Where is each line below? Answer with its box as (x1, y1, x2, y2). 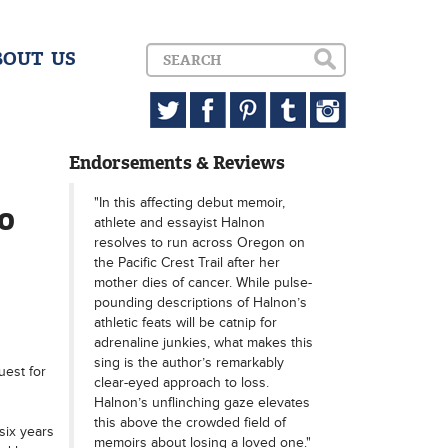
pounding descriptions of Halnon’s (93, 294, 307, 311)
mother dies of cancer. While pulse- (93, 274, 312, 291)
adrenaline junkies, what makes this (93, 334, 313, 351)
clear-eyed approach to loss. (93, 374, 269, 391)
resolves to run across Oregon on (93, 234, 305, 251)
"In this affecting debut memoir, (93, 194, 285, 211)
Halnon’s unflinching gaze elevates (93, 394, 310, 411)
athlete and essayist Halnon (93, 214, 265, 231)
